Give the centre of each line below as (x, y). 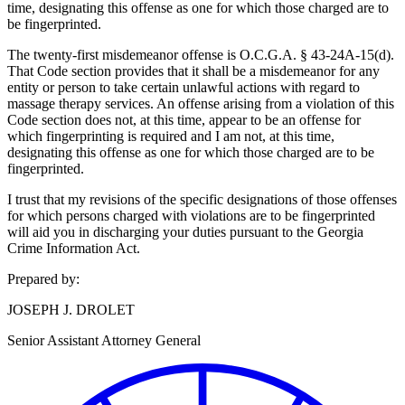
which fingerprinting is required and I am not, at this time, (171, 137)
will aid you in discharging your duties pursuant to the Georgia (185, 232)
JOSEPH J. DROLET (71, 310)
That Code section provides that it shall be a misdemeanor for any (193, 71)
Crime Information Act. (74, 249)
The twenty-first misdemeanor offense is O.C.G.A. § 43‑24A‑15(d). (201, 55)
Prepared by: (43, 279)
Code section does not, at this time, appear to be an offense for (184, 120)
